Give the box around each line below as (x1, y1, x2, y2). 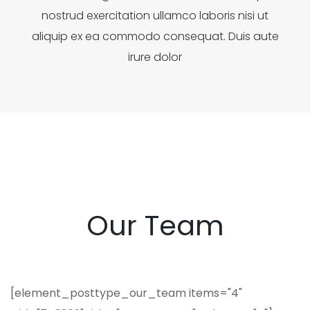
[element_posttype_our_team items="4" (10, 285, 242, 301)
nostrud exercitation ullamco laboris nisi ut (42, 8, 268, 24)
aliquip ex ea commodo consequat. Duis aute (31, 28, 279, 44)
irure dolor (128, 49, 182, 65)
